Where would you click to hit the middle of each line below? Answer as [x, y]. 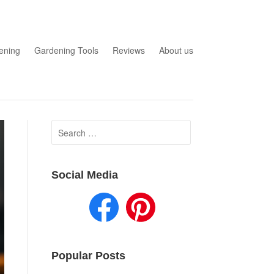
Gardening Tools [66, 50]
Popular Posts [88, 256]
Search [65, 127]
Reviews [128, 50]
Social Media [84, 175]
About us [176, 50]
